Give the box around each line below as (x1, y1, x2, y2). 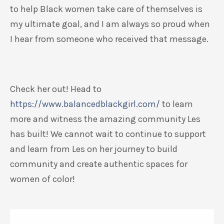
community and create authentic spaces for (10, 158, 187, 169)
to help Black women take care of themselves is (10, 3, 202, 14)
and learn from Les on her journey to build (10, 143, 177, 154)
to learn (160, 98, 193, 109)
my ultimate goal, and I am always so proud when (10, 18, 210, 29)
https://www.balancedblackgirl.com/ (10, 98, 160, 109)
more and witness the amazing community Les (10, 113, 200, 124)
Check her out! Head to (10, 83, 101, 94)
